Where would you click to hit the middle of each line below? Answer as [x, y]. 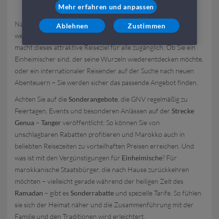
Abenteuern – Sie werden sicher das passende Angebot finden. [106, 82]
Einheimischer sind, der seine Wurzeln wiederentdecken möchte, [109, 59]
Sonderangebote [93, 99]
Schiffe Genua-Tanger [144, 35]
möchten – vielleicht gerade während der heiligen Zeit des [99, 181]
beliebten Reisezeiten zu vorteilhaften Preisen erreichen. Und [104, 146]
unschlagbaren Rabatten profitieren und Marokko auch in [100, 134]
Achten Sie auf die [42, 99]
